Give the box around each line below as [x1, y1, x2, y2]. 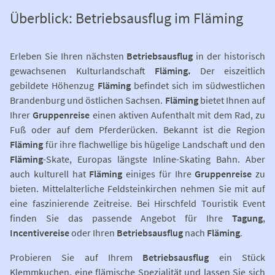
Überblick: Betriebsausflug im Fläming [10, 8, 243, 28]
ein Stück [219, 251, 266, 264]
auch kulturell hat [10, 168, 90, 180]
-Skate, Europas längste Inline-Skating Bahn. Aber [43, 153, 265, 166]
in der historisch [196, 50, 266, 63]
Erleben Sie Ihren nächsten [10, 50, 124, 63]
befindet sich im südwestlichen [130, 79, 266, 92]
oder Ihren [69, 227, 117, 239]
